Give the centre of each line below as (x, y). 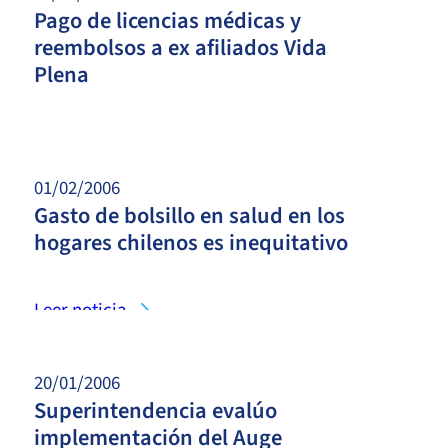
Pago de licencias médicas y (167, 20)
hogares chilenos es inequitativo (191, 242)
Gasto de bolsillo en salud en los (189, 215)
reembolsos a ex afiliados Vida (180, 47)
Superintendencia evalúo (155, 410)
